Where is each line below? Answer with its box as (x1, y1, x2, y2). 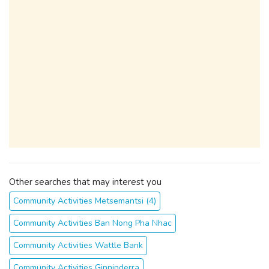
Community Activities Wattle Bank (13, 240, 143, 251)
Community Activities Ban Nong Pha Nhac (13, 217, 172, 229)
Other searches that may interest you (9, 176, 162, 188)
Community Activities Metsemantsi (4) (13, 195, 156, 207)
